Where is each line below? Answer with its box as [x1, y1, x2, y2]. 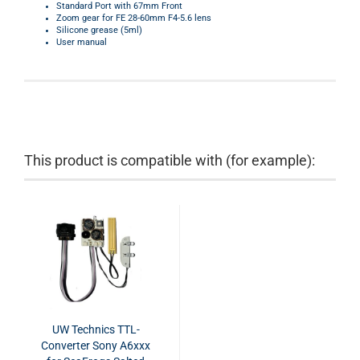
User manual [56, 37, 107, 47]
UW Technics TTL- [51, 323, 140, 336]
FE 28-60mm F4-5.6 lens [116, 13, 211, 23]
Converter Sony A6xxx [41, 339, 150, 352]
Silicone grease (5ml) [56, 25, 142, 35]
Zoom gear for [56, 13, 116, 23]
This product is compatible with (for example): [24, 152, 315, 169]
